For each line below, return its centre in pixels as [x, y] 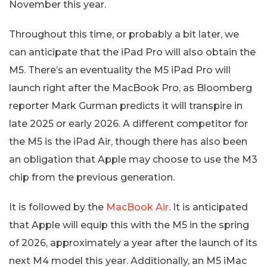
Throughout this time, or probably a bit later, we [124, 34]
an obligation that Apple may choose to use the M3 [133, 159]
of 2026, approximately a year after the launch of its [133, 243]
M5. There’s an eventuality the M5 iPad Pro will [120, 70]
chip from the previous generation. [92, 177]
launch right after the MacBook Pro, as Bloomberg [131, 88]
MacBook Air [137, 207]
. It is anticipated [208, 207]
